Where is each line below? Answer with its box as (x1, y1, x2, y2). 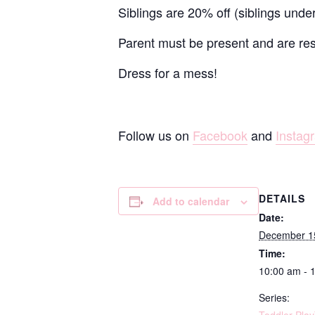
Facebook (193, 126, 247, 144)
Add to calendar (153, 194, 229, 208)
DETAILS (259, 191, 305, 205)
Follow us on (118, 126, 193, 144)
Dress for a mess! (118, 63, 217, 82)
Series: (259, 290, 290, 304)
